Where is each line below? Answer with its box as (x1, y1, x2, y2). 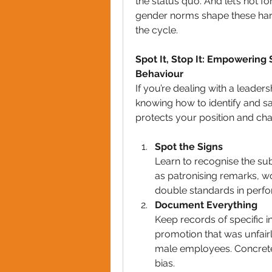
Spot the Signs (155, 140, 223, 152)
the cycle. (135, 24, 178, 36)
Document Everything (155, 199, 257, 211)
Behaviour (135, 67, 183, 80)
